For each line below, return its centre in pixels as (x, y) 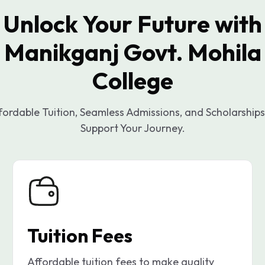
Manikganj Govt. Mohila (132, 52)
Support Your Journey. (132, 128)
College (132, 81)
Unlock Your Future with (132, 24)
